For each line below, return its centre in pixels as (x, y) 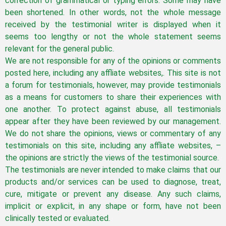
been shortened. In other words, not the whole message (113, 13)
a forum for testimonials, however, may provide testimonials (113, 85)
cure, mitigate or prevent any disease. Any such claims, (113, 194)
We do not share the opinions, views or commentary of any (113, 134)
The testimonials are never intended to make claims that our (113, 170)
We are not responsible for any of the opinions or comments (113, 61)
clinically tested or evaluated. (58, 218)
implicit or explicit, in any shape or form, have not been (113, 206)
